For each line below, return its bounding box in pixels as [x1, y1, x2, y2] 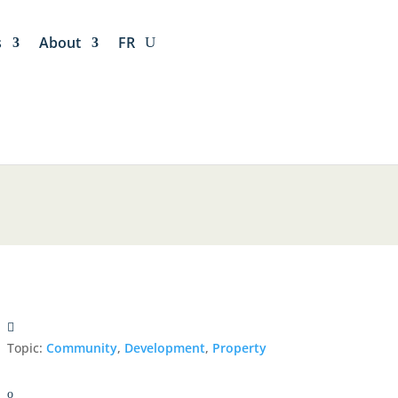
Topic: [6, 339, 46, 357]
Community [45, 339, 117, 357]
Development [123, 339, 205, 357]
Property [211, 339, 267, 357]
